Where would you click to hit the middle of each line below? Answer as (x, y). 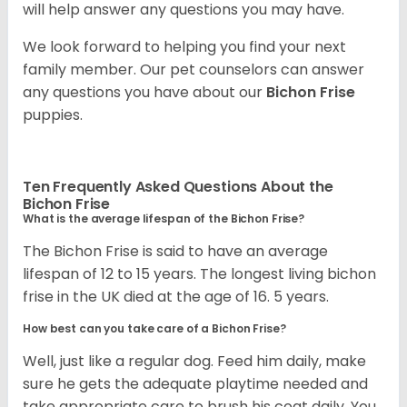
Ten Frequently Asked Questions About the (178, 187)
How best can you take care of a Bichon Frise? (156, 329)
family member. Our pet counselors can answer (194, 70)
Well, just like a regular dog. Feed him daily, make (194, 362)
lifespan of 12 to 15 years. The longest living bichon (199, 274)
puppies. (53, 115)
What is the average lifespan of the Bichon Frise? (165, 219)
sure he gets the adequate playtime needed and (195, 384)
